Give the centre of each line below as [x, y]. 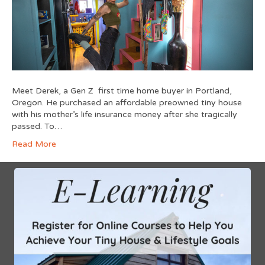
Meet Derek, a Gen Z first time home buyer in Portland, [122, 91]
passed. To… [37, 126]
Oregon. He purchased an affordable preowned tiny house [127, 102]
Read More [34, 144]
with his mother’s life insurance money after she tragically [125, 114]
